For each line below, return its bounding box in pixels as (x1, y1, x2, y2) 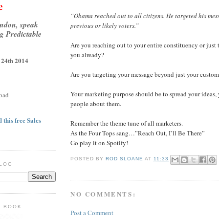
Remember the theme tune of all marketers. (70, 118, 183, 128)
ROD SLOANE (106, 156, 144, 162)
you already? (70, 50, 104, 59)
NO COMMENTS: (70, 189, 136, 199)
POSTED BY (70, 156, 106, 162)
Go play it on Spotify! (70, 138, 128, 147)
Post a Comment (70, 208, 113, 217)
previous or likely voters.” (70, 21, 139, 30)
